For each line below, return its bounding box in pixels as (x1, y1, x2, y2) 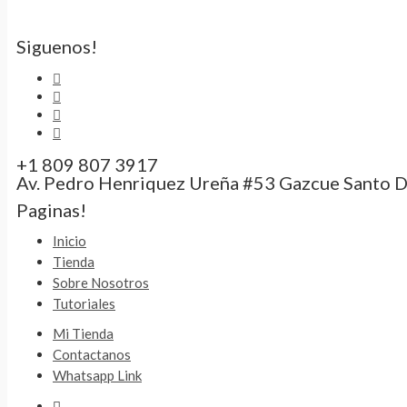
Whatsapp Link (53, 366, 142, 383)
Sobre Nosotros (53, 273, 149, 291)
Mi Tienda (53, 324, 114, 342)
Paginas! (16, 198, 86, 221)
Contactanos (53, 345, 131, 362)
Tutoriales (53, 294, 115, 312)
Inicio (53, 232, 86, 249)
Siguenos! (16, 35, 97, 57)
